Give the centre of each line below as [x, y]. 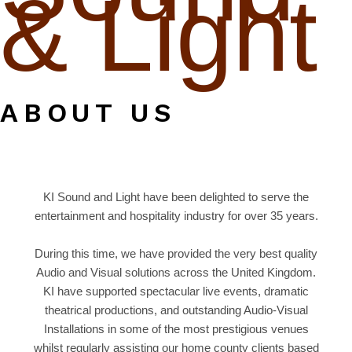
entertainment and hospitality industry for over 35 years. [176, 215]
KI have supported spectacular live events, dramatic [176, 291]
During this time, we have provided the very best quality [176, 253]
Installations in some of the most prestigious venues [176, 328]
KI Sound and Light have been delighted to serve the [176, 196]
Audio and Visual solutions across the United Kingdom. [176, 272]
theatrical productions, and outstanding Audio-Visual [176, 310]
